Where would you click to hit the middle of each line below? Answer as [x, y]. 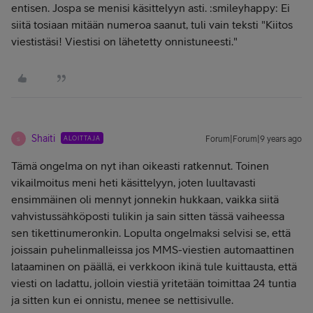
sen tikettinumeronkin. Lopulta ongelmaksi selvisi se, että [151, 233]
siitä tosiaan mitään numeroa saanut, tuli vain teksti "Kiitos [152, 24]
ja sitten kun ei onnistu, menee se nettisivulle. [122, 300]
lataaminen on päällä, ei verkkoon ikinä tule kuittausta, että [154, 266]
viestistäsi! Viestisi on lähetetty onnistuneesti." [124, 41]
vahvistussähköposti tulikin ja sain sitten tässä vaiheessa [148, 216]
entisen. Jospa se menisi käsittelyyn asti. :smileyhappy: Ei [151, 8]
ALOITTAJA [82, 138]
